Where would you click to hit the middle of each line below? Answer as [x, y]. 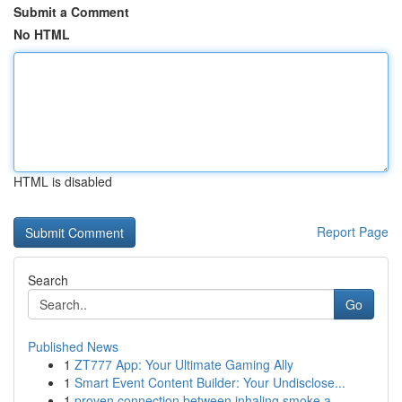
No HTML [42, 34]
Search [48, 280]
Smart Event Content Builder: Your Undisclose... [210, 382]
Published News [73, 346]
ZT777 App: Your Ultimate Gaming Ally [184, 364]
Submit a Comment [71, 12]
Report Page [353, 232]
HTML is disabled [63, 181]
